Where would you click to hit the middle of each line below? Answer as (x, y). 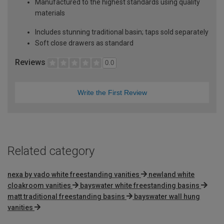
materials (50, 13)
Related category (51, 151)
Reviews (31, 62)
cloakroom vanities (39, 185)
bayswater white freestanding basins (140, 185)
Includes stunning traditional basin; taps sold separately (122, 32)
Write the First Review (112, 92)
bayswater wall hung (167, 196)
